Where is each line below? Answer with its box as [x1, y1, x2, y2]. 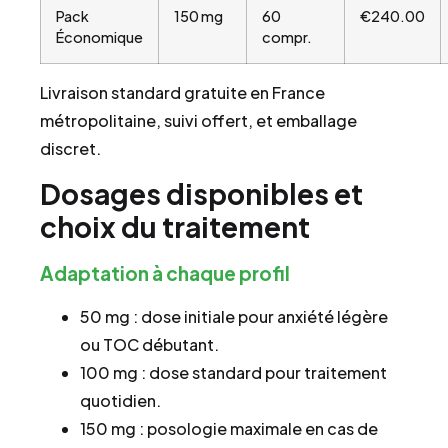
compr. [262, 27, 312, 46]
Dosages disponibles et [40, 176, 363, 212]
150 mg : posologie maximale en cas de [80, 418, 378, 440]
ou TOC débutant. [80, 334, 219, 356]
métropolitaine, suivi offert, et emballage [40, 109, 357, 131]
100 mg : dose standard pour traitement [80, 362, 387, 384]
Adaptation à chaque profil [40, 261, 290, 286]
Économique [56, 27, 143, 46]
